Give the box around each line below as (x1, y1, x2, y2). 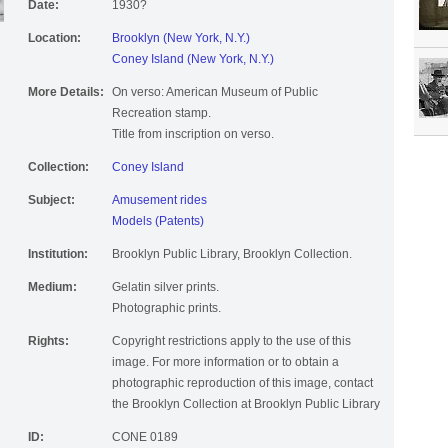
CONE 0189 (112, 430, 178, 445)
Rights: (28, 334, 69, 349)
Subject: (28, 193, 75, 208)
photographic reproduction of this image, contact (112, 376, 373, 391)
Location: (28, 31, 81, 46)
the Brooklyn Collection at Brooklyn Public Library (112, 397, 380, 412)
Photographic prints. (112, 301, 221, 316)
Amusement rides (112, 193, 207, 208)
